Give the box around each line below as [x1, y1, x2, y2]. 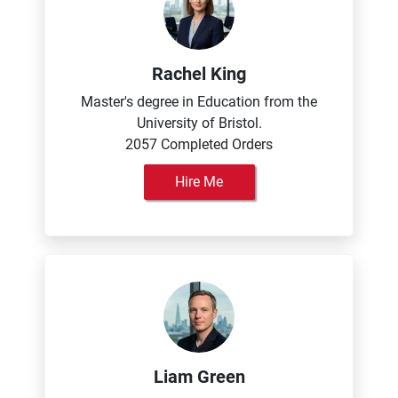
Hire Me [175, 173, 223, 190]
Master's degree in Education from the [81, 93, 317, 110]
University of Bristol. [136, 115, 262, 131]
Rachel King [152, 63, 246, 84]
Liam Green [153, 366, 245, 387]
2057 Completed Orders [125, 136, 273, 153]
